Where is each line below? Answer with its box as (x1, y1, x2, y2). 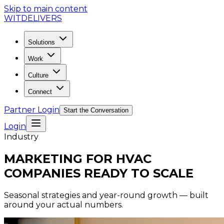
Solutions (28, 38, 55, 46)
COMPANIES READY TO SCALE (4, 165, 193, 180)
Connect (28, 88, 52, 95)
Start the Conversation (63, 106, 128, 114)
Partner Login (4, 105, 59, 114)
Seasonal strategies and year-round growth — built (4, 190, 208, 200)
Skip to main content (4, 4, 87, 13)
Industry (4, 132, 38, 141)
